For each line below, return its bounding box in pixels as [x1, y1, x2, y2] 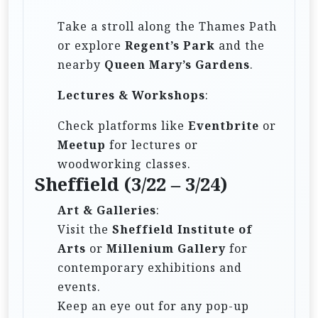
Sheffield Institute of [112, 221, 253, 237]
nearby [57, 56, 104, 72]
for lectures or [106, 136, 198, 153]
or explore [57, 37, 125, 53]
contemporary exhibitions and [57, 259, 242, 275]
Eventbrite [188, 117, 259, 133]
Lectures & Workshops [57, 87, 205, 103]
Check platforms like [57, 117, 188, 133]
